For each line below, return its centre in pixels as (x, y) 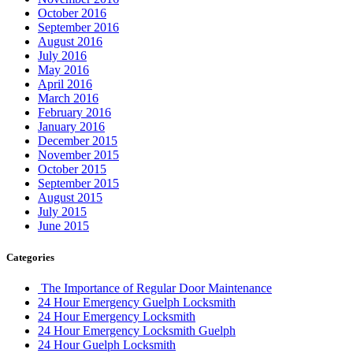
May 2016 (63, 70)
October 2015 (72, 169)
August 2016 (70, 42)
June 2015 (63, 226)
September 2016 (78, 28)
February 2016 (74, 113)
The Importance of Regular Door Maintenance (155, 288)
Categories (30, 257)
